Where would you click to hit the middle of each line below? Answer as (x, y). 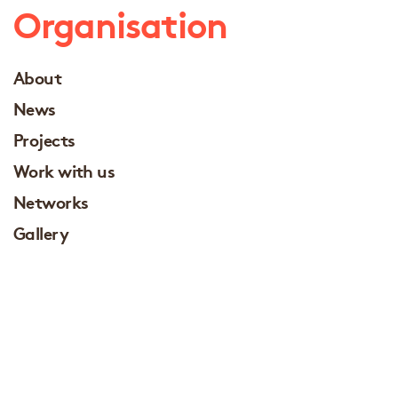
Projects (44, 139)
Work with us (64, 170)
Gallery (41, 232)
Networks (51, 201)
